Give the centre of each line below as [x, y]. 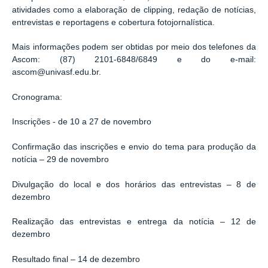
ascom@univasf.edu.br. [58, 72]
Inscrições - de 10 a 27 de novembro [82, 122]
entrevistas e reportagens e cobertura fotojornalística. [113, 22]
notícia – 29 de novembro [60, 159]
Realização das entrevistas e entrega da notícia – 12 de [134, 222]
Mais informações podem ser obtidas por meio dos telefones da [134, 47]
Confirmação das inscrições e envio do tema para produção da [134, 147]
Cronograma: [37, 97]
